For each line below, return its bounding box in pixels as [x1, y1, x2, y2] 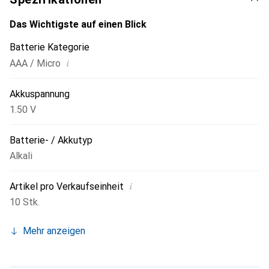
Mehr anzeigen [23, 225, 85, 237]
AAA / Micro [10, 58, 61, 70]
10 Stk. [10, 196, 40, 208]
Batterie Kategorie [10, 41, 89, 53]
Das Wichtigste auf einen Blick [10, 19, 147, 31]
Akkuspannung [10, 88, 70, 100]
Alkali [10, 150, 32, 162]
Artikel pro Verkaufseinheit [10, 181, 124, 193]
